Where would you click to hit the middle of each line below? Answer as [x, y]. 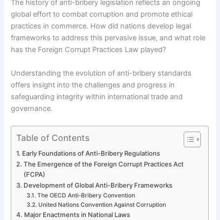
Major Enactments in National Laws [77, 214]
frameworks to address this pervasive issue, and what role [108, 38]
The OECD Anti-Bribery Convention [86, 195]
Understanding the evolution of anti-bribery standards [101, 73]
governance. [32, 108]
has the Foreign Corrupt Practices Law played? [89, 50]
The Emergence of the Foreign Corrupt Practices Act [104, 164]
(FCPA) [35, 174]
